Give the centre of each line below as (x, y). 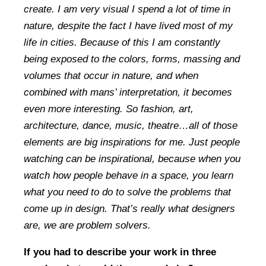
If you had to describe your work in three (120, 252)
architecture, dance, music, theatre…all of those (131, 126)
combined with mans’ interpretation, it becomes (128, 93)
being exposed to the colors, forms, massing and (132, 59)
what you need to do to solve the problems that (127, 192)
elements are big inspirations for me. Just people (132, 142)
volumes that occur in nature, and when (111, 76)
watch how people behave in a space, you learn (129, 176)
